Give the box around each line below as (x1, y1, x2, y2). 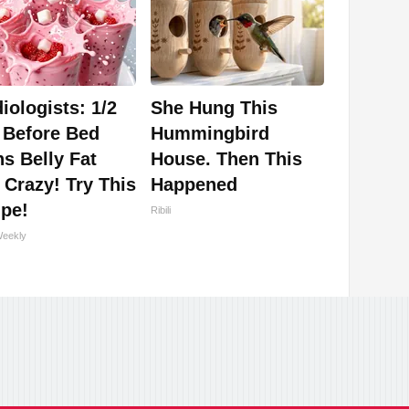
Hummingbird (151, 123, 269, 144)
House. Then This (151, 149, 302, 170)
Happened (151, 174, 237, 195)
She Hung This (151, 98, 278, 119)
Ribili (151, 204, 171, 216)
